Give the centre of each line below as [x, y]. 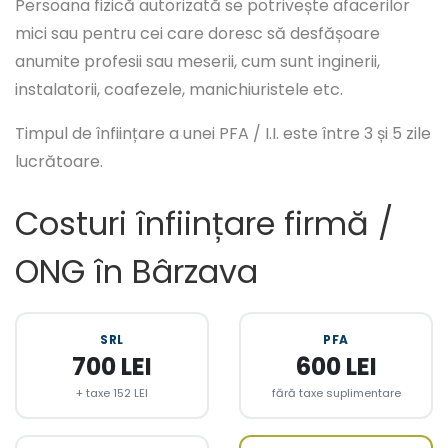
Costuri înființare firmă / [204, 224]
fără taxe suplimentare [336, 392]
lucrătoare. [59, 162]
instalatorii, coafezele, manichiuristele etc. [179, 90]
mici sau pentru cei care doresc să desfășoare [197, 34]
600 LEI [336, 367]
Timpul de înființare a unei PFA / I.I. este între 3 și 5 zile [223, 134]
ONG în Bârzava [136, 272]
